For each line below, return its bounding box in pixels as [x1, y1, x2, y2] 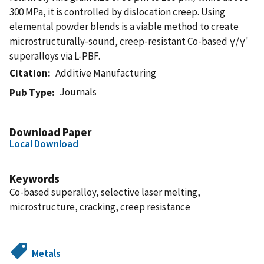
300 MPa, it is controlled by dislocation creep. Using [9, 5, 225, 18]
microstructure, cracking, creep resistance [9, 200, 190, 213]
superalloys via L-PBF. [9, 49, 100, 62]
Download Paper [9, 124, 91, 139]
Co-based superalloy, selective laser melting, [9, 185, 200, 199]
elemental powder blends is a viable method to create [9, 19, 239, 33]
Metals [32, 246, 61, 260]
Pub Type [9, 85, 52, 99]
